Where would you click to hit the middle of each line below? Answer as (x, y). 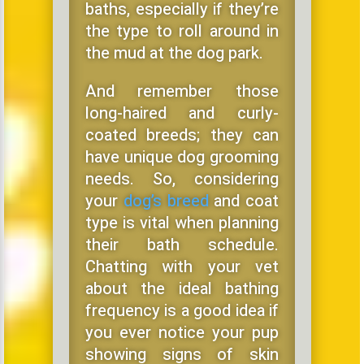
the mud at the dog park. (174, 53)
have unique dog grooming (182, 157)
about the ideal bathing (182, 288)
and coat (244, 201)
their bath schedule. (182, 245)
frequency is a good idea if (182, 310)
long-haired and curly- (182, 113)
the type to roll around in (182, 31)
